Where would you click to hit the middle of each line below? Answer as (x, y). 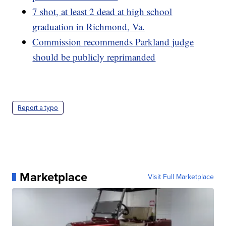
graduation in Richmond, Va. (89, 26)
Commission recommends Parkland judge (113, 41)
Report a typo (38, 107)
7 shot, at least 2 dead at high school (102, 11)
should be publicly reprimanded (94, 56)
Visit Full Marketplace (181, 177)
